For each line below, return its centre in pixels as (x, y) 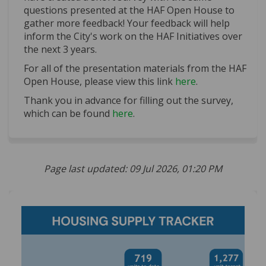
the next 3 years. (60, 50)
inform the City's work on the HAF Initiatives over (133, 37)
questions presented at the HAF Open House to (129, 10)
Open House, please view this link (99, 82)
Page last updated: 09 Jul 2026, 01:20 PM (133, 169)
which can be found (68, 114)
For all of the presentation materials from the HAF (135, 69)
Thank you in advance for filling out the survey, (129, 101)
